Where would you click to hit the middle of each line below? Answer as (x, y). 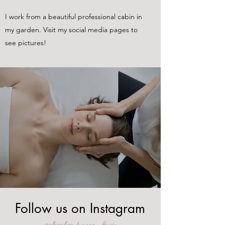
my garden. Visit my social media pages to (71, 30)
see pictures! (26, 43)
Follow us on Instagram (80, 208)
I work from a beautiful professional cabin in (74, 17)
